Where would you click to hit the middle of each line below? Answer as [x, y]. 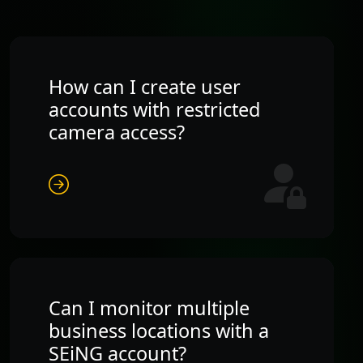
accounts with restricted [154, 109]
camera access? [117, 132]
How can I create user [145, 86]
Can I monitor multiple [149, 307]
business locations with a [159, 330]
